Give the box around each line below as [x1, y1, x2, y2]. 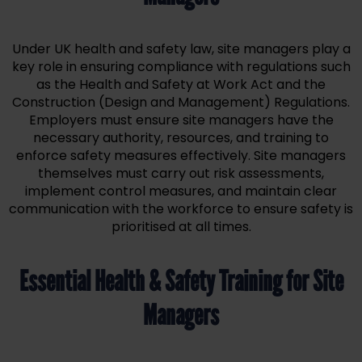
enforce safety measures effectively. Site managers [16, 146, 346, 166]
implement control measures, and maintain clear [25, 182, 337, 201]
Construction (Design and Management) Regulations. [12, 93, 350, 112]
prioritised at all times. [111, 217, 251, 237]
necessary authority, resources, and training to [33, 128, 329, 148]
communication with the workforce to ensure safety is [9, 200, 353, 219]
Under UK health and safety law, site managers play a [11, 40, 351, 59]
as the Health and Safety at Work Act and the [36, 75, 326, 95]
